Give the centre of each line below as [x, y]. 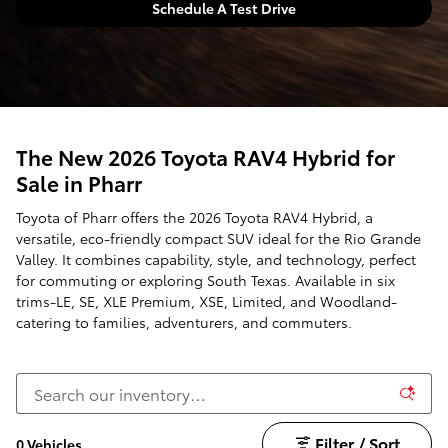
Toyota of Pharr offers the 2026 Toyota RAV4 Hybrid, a [194, 216]
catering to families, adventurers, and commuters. [184, 321]
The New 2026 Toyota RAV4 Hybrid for [205, 156]
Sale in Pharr [79, 182]
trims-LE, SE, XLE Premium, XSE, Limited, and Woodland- [206, 300]
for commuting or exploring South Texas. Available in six [205, 279]
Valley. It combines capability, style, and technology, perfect [216, 258]
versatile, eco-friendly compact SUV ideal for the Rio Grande [218, 237]
